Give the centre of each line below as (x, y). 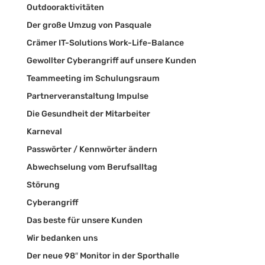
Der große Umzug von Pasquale (89, 25)
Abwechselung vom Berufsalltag (92, 167)
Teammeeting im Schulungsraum (93, 78)
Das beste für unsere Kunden (84, 220)
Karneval (44, 131)
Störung (43, 185)
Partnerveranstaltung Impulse (87, 96)
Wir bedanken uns (62, 238)
